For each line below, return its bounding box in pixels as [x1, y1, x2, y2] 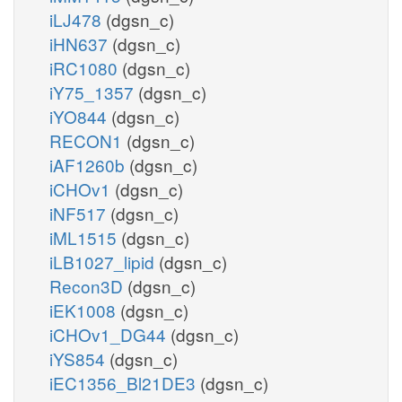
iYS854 [49, 345, 109, 371]
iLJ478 [49, 6, 106, 31]
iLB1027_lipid [49, 249, 159, 274]
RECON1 [49, 127, 127, 153]
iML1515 [49, 224, 121, 249]
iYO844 [49, 103, 111, 128]
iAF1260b [49, 152, 129, 177]
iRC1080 [49, 55, 122, 80]
